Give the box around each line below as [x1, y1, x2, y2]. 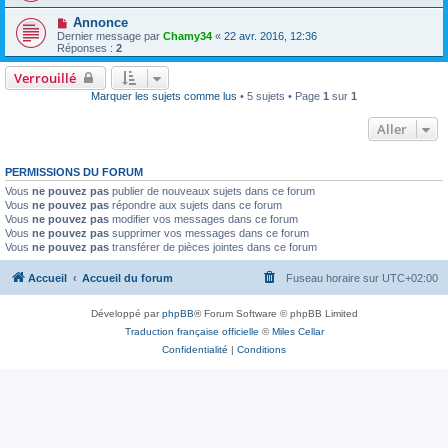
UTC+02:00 [382, 271, 438, 284]
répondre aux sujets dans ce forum [109, 199, 282, 211]
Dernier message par [57, 30, 163, 42]
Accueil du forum [82, 271, 173, 284]
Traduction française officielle [124, 325, 259, 337]
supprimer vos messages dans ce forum [109, 227, 309, 239]
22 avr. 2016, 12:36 [224, 30, 317, 42]
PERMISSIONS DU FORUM [5, 166, 143, 178]
